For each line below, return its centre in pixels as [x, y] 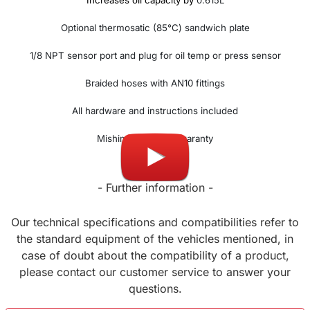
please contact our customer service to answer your [155, 272]
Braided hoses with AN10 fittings [155, 83]
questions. [155, 289]
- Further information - [155, 188]
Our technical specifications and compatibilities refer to [155, 222]
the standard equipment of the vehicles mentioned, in [155, 239]
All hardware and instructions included [155, 111]
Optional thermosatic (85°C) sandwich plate [155, 28]
